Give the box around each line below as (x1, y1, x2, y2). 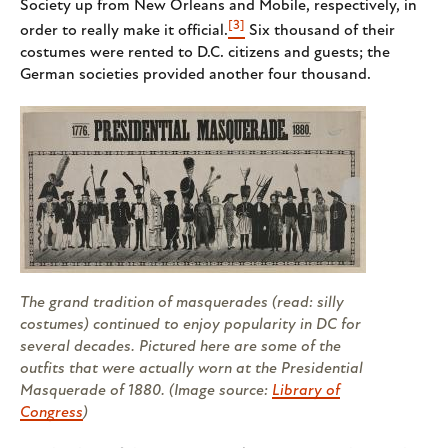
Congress (20, 404, 83, 421)
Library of (272, 382, 340, 399)
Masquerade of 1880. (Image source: (20, 382, 272, 399)
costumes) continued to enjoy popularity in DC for (20, 316, 361, 333)
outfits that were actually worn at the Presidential (20, 360, 363, 377)
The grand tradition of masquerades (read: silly (20, 294, 344, 311)
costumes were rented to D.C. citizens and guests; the (20, 44, 390, 61)
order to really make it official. (20, 22, 228, 39)
